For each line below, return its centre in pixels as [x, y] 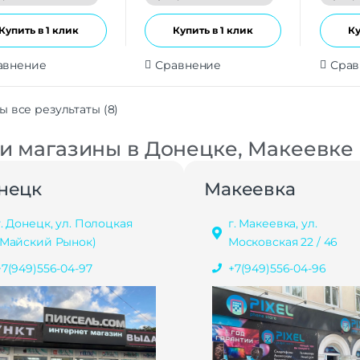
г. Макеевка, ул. [272, 223]
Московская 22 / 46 [283, 241]
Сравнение [188, 65]
